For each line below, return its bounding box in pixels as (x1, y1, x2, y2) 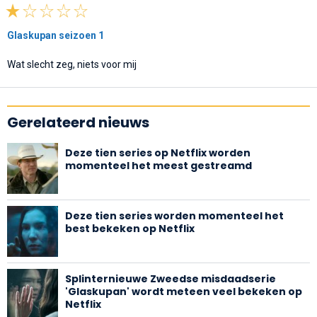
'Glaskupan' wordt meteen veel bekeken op (65, 284, 302, 299)
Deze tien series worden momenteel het (65, 208, 284, 223)
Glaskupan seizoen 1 (7, 29, 104, 41)
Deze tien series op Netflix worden (65, 145, 250, 160)
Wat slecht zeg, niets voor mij (7, 58, 137, 70)
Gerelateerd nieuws (7, 112, 149, 132)
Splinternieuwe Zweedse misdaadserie (65, 271, 276, 286)
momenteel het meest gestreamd (65, 158, 252, 173)
